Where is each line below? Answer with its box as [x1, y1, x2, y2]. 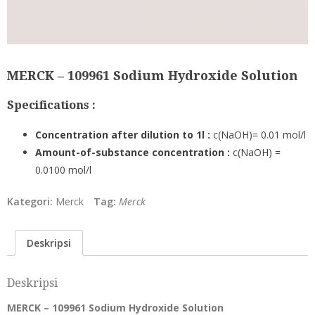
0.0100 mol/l [35, 162, 91, 176]
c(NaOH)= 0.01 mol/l [210, 127, 306, 141]
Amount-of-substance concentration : [35, 145, 230, 159]
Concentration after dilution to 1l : [35, 127, 210, 141]
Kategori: [7, 194, 56, 208]
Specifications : [7, 98, 96, 112]
